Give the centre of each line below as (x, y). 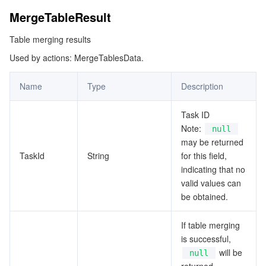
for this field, (204, 156)
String (98, 156)
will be (229, 252)
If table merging (210, 225)
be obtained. (205, 197)
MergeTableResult (60, 17)
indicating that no (213, 169)
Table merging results (50, 39)
